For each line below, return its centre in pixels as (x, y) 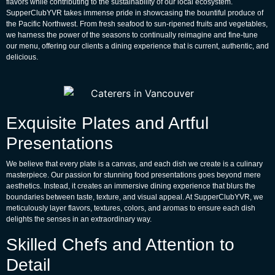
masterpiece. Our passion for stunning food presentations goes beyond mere (134, 175)
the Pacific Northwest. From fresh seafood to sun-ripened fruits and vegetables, (137, 24)
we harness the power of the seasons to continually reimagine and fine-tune (132, 35)
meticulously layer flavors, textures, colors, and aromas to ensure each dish (131, 208)
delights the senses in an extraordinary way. (79, 219)
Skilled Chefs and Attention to (120, 244)
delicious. (22, 57)
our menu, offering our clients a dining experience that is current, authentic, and (137, 46)
